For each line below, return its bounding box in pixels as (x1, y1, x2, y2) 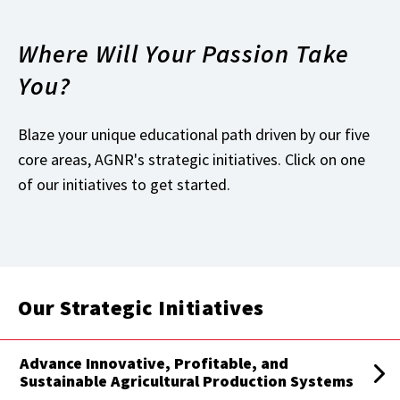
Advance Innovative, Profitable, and (20, 353, 288, 374)
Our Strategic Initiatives (18, 294, 264, 322)
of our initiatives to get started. (18, 174, 230, 196)
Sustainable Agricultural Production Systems (20, 371, 354, 392)
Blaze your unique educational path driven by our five (18, 124, 370, 146)
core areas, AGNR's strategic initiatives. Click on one (18, 149, 365, 171)
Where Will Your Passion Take (18, 37, 349, 71)
